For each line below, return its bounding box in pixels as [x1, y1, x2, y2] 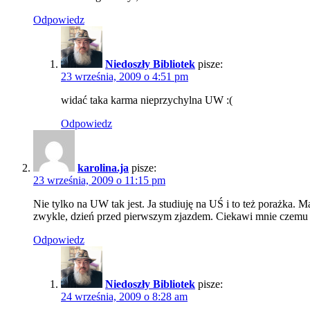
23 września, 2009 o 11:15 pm [33, 174, 165, 186]
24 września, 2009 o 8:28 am [61, 290, 188, 302]
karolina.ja [77, 161, 129, 174]
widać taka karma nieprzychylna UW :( [61, 93, 232, 106]
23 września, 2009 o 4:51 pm [61, 70, 188, 82]
